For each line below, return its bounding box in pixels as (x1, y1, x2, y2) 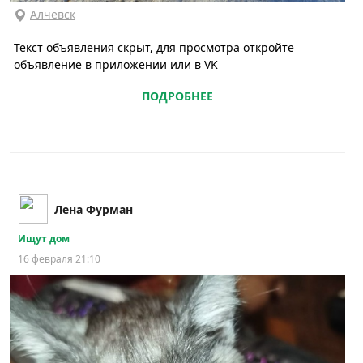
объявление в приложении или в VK (14, 56, 218, 72)
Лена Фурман (54, 201, 133, 217)
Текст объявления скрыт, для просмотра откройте (14, 39, 294, 55)
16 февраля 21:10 (18, 251, 100, 266)
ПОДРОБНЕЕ (142, 88, 213, 104)
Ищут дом (18, 231, 70, 246)
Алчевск (30, 6, 75, 22)
